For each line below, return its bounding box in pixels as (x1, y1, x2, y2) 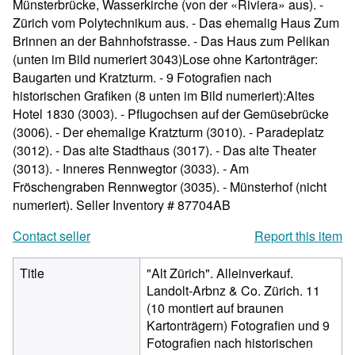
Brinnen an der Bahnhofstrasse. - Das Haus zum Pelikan (13, 32, 330, 50)
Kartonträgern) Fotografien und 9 (147, 316, 330, 334)
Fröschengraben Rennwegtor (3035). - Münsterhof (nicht (13, 177, 326, 196)
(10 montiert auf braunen (147, 299, 284, 317)
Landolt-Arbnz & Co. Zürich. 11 (147, 281, 320, 300)
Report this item (254, 227, 342, 245)
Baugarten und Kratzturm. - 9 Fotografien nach (13, 68, 272, 86)
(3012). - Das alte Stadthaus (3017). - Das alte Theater (13, 141, 316, 159)
